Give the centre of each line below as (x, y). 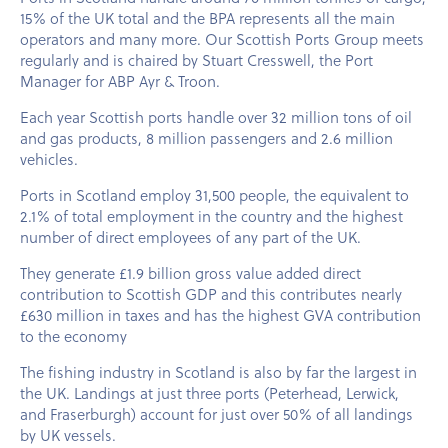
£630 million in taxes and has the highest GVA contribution (220, 315)
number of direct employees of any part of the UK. (190, 237)
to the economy (75, 336)
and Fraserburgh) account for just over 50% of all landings (216, 414)
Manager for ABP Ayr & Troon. (120, 81)
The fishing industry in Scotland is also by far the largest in (218, 372)
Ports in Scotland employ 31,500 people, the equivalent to (214, 195)
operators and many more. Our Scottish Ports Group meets (222, 39)
